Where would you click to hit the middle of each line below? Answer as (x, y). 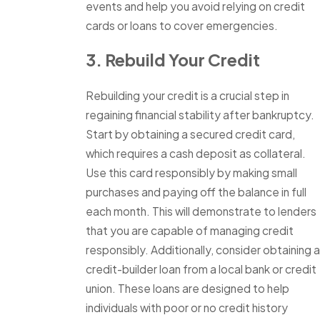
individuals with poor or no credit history (187, 308)
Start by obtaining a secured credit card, (190, 134)
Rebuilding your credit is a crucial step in (187, 96)
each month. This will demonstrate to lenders (201, 211)
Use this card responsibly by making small (191, 173)
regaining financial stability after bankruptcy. (200, 115)
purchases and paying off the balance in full (196, 192)
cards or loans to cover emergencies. (182, 25)
